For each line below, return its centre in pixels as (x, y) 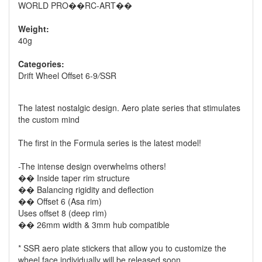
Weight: (34, 29)
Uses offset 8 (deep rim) (63, 213)
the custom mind (49, 119)
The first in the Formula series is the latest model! (110, 143)
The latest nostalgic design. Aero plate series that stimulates (129, 108)
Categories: (41, 64)
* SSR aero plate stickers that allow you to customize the (122, 248)
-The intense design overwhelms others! (92, 166)
